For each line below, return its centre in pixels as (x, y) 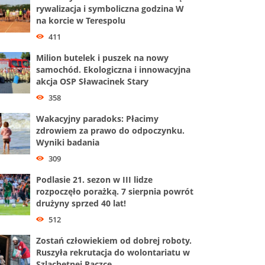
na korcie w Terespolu (81, 20)
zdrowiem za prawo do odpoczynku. (110, 130)
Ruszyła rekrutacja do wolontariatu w (113, 252)
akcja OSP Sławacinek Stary (92, 81)
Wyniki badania (68, 142)
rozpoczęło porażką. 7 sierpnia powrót (115, 191)
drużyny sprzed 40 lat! (81, 203)
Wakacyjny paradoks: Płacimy (97, 118)
